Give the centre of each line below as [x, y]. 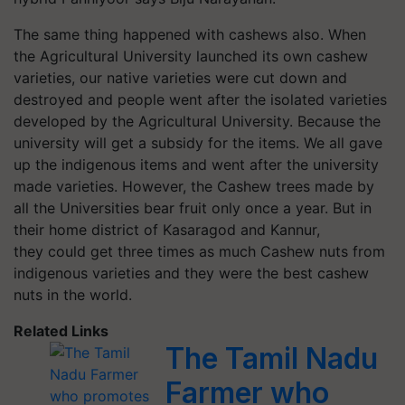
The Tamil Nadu [272, 358]
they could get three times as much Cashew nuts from [199, 251]
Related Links [61, 330]
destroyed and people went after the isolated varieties [200, 99]
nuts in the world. [75, 294]
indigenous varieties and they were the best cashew [191, 273]
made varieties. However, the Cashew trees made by [194, 186]
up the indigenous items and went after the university [196, 164]
